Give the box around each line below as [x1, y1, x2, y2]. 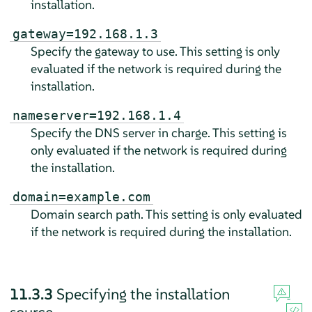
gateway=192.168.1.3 [12, 26, 158, 42]
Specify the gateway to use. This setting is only [30, 43, 280, 60]
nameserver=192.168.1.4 [12, 108, 181, 123]
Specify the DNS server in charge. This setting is [30, 125, 287, 141]
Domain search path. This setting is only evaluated [30, 206, 302, 223]
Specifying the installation [56, 284, 230, 304]
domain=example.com [12, 189, 150, 205]
